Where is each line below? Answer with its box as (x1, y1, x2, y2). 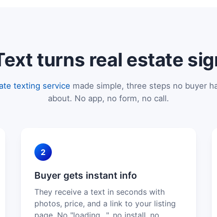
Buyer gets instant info (34, 169, 137, 181)
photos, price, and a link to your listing (34, 198, 176, 208)
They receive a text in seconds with (34, 186, 165, 197)
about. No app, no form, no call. (48, 93, 169, 103)
